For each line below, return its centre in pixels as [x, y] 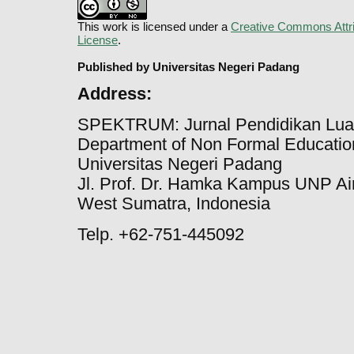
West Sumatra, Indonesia [174, 203]
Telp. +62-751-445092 [161, 234]
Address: [115, 94]
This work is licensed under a [154, 26]
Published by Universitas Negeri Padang [188, 66]
